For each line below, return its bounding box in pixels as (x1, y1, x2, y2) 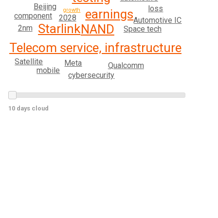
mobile (36, 65, 60, 75)
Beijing (34, 2, 57, 11)
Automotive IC (133, 15, 182, 25)
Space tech (123, 24, 162, 34)
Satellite (15, 56, 43, 66)
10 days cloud (8, 105, 49, 112)
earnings (85, 7, 134, 22)
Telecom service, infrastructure (9, 40, 182, 55)
